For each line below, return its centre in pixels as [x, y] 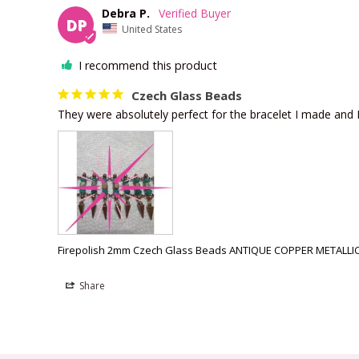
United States [152, 29]
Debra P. [126, 13]
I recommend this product [148, 66]
